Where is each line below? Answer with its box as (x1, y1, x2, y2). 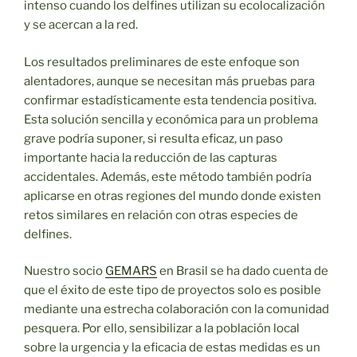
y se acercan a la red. (24, 18, 138, 33)
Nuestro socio (24, 264, 105, 279)
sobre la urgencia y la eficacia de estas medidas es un (24, 340, 320, 355)
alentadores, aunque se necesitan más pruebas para (24, 73, 315, 88)
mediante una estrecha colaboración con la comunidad (24, 302, 329, 317)
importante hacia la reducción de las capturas (24, 150, 277, 165)
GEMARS (105, 264, 157, 279)
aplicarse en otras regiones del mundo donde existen (24, 188, 321, 203)
